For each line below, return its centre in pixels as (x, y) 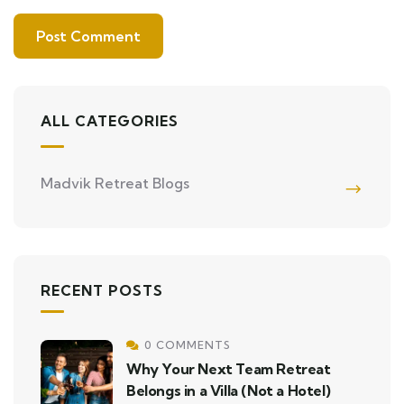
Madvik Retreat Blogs (115, 183)
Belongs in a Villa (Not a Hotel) (229, 390)
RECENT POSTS (102, 290)
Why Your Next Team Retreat (229, 368)
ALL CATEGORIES (110, 120)
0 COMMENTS (188, 344)
